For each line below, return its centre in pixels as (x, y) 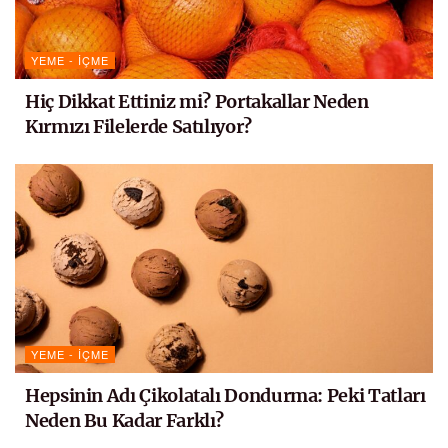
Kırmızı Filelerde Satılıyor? (138, 126)
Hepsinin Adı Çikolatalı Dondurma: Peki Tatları (225, 395)
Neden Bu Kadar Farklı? (125, 420)
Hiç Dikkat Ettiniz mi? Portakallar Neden (197, 101)
